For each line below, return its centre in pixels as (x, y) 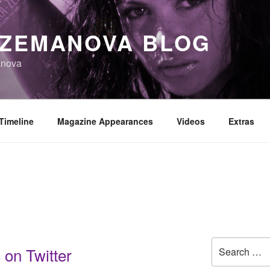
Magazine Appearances (105, 121)
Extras (241, 121)
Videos (190, 121)
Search (225, 243)
